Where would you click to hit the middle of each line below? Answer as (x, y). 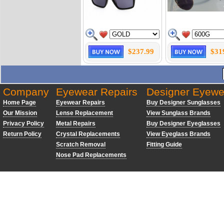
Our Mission (20, 113)
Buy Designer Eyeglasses (183, 123)
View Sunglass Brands (178, 113)
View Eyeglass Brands (178, 134)
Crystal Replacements (88, 134)
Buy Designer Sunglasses (183, 102)
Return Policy (22, 134)
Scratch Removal (81, 144)
